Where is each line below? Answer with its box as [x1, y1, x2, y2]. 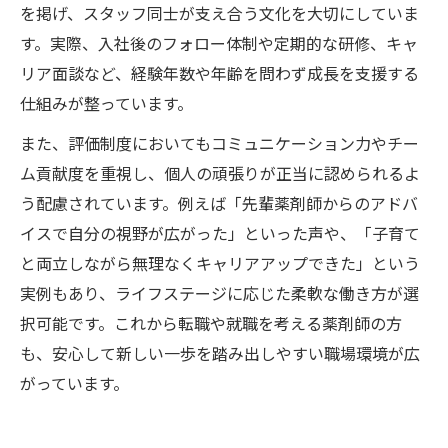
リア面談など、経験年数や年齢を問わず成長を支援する [20, 60, 419, 85]
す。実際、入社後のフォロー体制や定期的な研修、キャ [20, 30, 418, 55]
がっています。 [20, 370, 129, 395]
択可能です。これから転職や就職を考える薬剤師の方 [20, 310, 402, 335]
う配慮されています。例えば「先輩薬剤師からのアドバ [20, 190, 418, 215]
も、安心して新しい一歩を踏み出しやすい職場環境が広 [20, 340, 420, 365]
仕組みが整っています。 [20, 90, 193, 115]
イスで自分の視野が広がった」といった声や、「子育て [20, 220, 420, 245]
